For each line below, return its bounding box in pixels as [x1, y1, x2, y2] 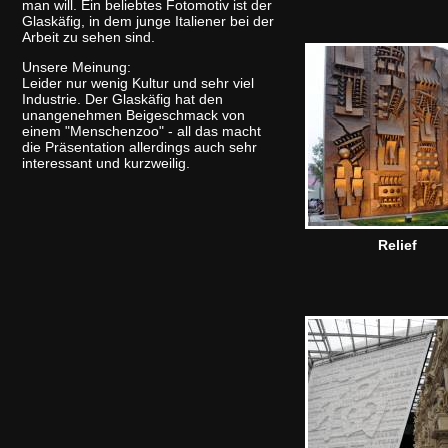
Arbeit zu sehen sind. [22, 29, 155, 45]
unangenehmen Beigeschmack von [22, 107, 245, 123]
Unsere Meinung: [22, 59, 131, 75]
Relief [378, 237, 417, 253]
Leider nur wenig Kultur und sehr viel [22, 75, 254, 91]
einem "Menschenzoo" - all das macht [22, 123, 261, 139]
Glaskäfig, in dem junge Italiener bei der [22, 13, 274, 29]
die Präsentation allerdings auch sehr [22, 139, 257, 155]
